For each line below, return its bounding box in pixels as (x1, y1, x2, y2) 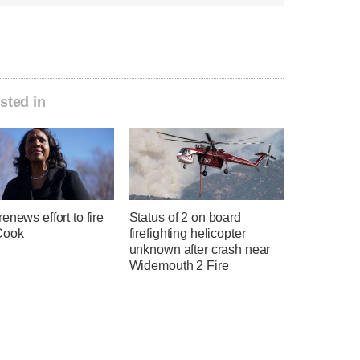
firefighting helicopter (129, 227, 246, 241)
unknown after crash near (129, 243, 271, 257)
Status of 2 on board (129, 211, 241, 225)
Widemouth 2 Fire (129, 259, 229, 273)
